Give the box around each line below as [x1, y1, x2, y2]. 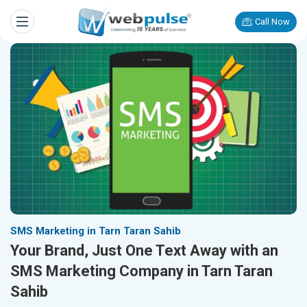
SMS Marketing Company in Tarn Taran [10, 262, 273, 280]
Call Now [255, 16, 290, 27]
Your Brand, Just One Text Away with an [10, 242, 278, 260]
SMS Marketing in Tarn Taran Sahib [10, 225, 181, 238]
